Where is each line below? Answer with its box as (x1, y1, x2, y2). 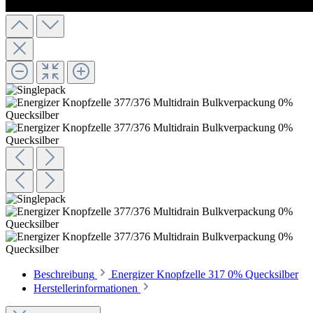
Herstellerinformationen (34, 282, 138, 295)
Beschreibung (34, 268, 94, 281)
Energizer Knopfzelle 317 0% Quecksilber (111, 268, 298, 281)
